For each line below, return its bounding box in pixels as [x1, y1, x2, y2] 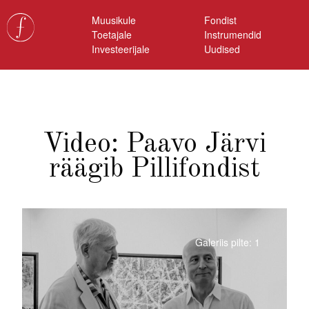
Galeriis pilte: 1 [195, 235, 261, 249]
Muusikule [92, 13, 137, 28]
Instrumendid [203, 28, 261, 42]
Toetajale [92, 28, 132, 42]
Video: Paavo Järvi [43, 131, 266, 159]
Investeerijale [92, 42, 150, 57]
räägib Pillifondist [49, 156, 260, 183]
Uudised [203, 42, 240, 57]
